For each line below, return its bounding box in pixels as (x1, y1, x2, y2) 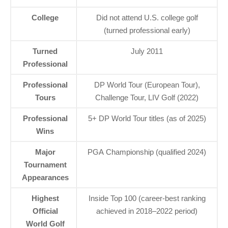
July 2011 (131, 46, 163, 55)
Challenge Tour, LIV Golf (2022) (95, 93, 198, 102)
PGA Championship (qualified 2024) (88, 147, 206, 156)
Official (32, 206, 58, 215)
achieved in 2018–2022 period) (96, 206, 197, 215)
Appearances (21, 173, 69, 182)
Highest (31, 193, 59, 203)
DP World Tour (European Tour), (94, 80, 200, 89)
